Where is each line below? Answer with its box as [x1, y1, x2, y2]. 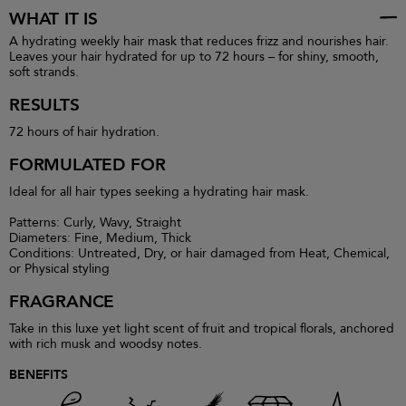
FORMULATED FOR [9, 153, 166, 177]
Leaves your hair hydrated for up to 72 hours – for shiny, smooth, [9, 48, 379, 65]
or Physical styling [9, 260, 110, 277]
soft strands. [9, 63, 79, 81]
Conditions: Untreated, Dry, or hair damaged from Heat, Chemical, [9, 245, 390, 262]
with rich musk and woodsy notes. [9, 335, 202, 353]
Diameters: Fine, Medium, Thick [9, 229, 191, 246]
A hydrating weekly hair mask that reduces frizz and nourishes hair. [9, 33, 389, 50]
